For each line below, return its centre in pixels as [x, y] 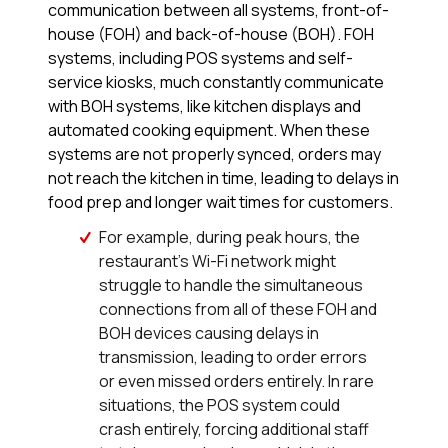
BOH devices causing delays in [209, 333]
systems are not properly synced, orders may [214, 154]
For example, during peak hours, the [230, 237]
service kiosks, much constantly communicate [216, 82]
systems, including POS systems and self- [200, 58]
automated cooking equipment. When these [209, 130]
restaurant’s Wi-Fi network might [218, 261]
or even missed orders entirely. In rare [237, 381]
